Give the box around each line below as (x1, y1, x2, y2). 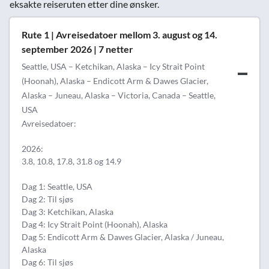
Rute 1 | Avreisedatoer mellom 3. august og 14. (22, 29, 217, 40)
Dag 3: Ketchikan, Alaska (22, 207, 113, 217)
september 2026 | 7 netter (22, 43, 133, 55)
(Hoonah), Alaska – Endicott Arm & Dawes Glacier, (22, 76, 208, 86)
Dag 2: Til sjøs (22, 194, 73, 204)
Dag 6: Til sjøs (22, 257, 73, 267)
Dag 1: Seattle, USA (22, 181, 92, 192)
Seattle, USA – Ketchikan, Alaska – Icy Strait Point (22, 61, 205, 71)
